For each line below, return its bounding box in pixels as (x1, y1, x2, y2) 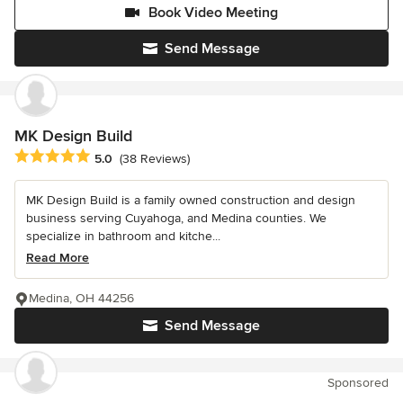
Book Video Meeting (148, 4, 278, 22)
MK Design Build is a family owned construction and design (26, 193, 355, 209)
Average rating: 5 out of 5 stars (13, 148, 206, 166)
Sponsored (327, 375, 389, 391)
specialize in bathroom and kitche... (26, 228, 220, 245)
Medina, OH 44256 (29, 291, 134, 307)
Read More (26, 250, 89, 266)
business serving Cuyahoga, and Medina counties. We (26, 210, 327, 227)
